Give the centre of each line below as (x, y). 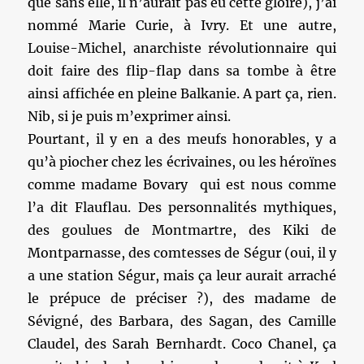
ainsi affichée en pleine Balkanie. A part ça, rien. (182, 94)
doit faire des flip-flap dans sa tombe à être (182, 71)
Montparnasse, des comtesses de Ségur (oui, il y (182, 253)
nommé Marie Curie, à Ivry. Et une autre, (182, 26)
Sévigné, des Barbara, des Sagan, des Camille (182, 321)
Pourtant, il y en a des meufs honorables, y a (182, 139)
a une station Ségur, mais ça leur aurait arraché (182, 276)
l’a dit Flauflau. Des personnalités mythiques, (182, 208)
